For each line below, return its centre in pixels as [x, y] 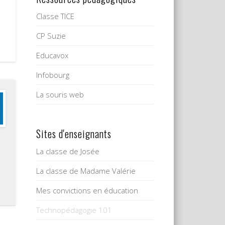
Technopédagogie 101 [74, 210]
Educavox [52, 55]
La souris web [60, 95]
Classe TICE [55, 16]
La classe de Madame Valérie [86, 171]
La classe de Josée [68, 151]
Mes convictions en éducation [87, 190]
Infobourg [53, 75]
